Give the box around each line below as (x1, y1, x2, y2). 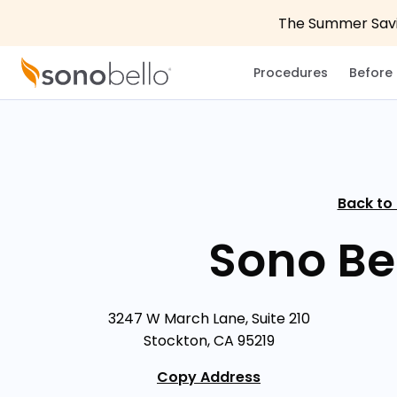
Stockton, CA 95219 (143, 330, 275, 351)
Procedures (253, 63, 328, 82)
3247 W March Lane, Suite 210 (107, 307, 310, 329)
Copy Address (157, 366, 261, 387)
